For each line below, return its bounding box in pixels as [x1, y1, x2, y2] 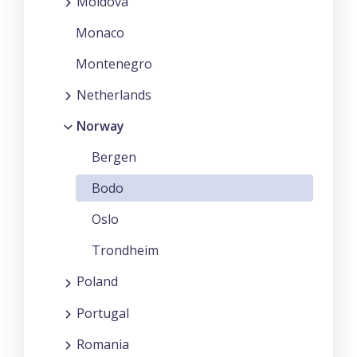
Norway [76, 117, 124, 135]
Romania [76, 335, 129, 353]
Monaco [76, 23, 124, 41]
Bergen [92, 148, 136, 167]
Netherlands [76, 85, 151, 104]
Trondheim [92, 241, 159, 260]
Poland [76, 273, 118, 291]
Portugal [76, 304, 129, 322]
